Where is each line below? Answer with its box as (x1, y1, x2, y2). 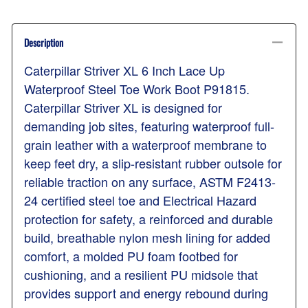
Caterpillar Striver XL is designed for (24, 98, 222, 116)
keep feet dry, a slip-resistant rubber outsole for (24, 153, 282, 172)
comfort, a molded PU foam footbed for (24, 246, 238, 265)
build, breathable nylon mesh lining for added (24, 228, 270, 246)
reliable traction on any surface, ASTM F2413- (24, 172, 276, 190)
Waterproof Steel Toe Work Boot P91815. (24, 79, 250, 98)
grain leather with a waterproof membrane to (24, 135, 267, 153)
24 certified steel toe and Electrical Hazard (24, 190, 256, 209)
